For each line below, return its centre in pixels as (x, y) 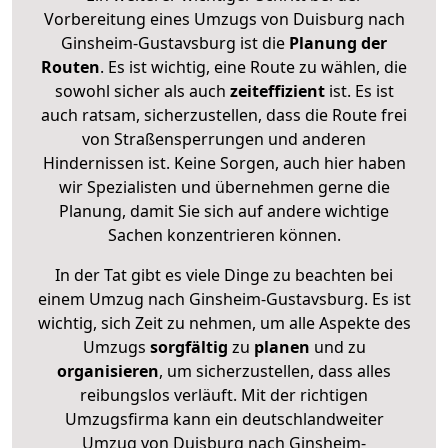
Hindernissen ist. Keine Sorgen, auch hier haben (224, 162)
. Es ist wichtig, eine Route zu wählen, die (253, 66)
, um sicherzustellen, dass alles (275, 370)
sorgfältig (188, 346)
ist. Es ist (359, 90)
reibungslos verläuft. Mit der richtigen (224, 394)
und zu (337, 346)
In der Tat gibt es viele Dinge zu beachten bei (224, 274)
